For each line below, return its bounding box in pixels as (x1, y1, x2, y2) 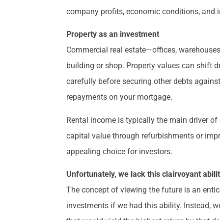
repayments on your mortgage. (66, 92, 173, 102)
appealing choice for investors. (66, 146, 173, 156)
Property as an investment (66, 29, 160, 39)
